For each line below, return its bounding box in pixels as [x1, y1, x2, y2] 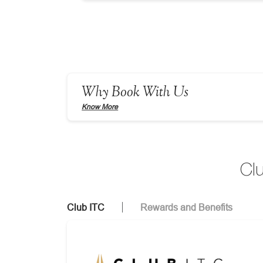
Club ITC [67, 202, 105, 213]
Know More [82, 102, 119, 112]
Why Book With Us [82, 85, 189, 100]
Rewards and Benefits [140, 202, 233, 213]
